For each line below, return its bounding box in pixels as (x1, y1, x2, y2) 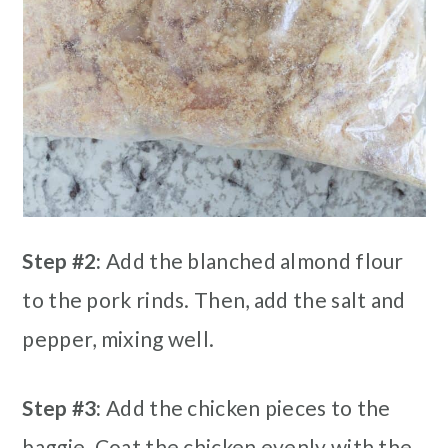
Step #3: (22, 394, 102, 420)
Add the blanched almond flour (101, 247, 404, 273)
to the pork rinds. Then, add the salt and (22, 286, 406, 312)
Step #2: (22, 247, 102, 273)
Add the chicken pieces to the (101, 394, 391, 420)
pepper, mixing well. (22, 325, 215, 351)
